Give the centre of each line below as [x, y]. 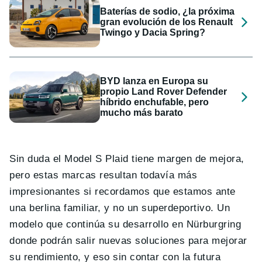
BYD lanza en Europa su [154, 81]
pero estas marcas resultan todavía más [104, 175]
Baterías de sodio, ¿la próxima [168, 11]
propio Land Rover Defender [164, 92]
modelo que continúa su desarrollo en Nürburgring [125, 224]
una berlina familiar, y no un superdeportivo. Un [120, 208]
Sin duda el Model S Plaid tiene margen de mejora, [127, 158]
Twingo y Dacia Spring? [153, 32]
